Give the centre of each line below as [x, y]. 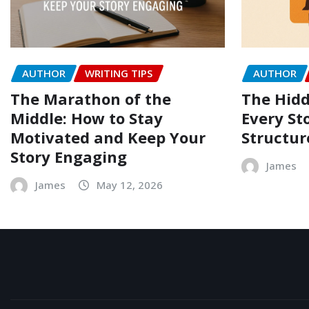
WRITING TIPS [119, 73]
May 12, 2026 [130, 185]
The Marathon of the [91, 98]
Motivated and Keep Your [108, 137]
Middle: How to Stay [87, 118]
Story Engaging [69, 156]
